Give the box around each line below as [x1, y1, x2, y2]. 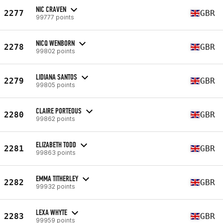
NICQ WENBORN [36, 38, 75, 48]
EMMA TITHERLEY [36, 173, 78, 183]
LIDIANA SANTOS [36, 72, 77, 82]
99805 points [36, 81, 75, 89]
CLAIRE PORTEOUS [36, 106, 82, 115]
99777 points [36, 13, 74, 21]
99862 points [36, 114, 75, 122]
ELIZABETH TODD [36, 139, 76, 149]
